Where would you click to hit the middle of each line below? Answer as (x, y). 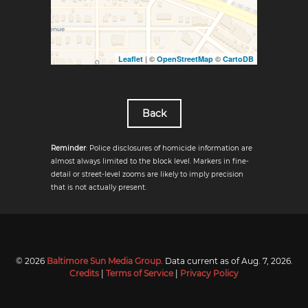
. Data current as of (201, 261)
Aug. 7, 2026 (266, 261)
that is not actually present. (99, 187)
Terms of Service (140, 273)
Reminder (68, 148)
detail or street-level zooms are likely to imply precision (147, 174)
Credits (84, 273)
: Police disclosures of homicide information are (169, 148)
